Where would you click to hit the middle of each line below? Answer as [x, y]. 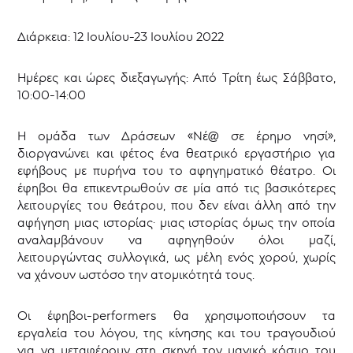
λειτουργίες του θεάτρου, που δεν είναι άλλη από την [176, 205]
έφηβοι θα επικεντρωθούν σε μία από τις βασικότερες [176, 188]
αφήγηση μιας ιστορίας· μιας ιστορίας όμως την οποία [176, 223]
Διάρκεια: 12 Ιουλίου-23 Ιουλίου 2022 [121, 37]
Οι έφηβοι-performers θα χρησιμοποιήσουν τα [176, 316]
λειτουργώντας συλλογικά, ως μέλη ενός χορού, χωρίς [176, 257]
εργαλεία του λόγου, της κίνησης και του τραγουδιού [176, 333]
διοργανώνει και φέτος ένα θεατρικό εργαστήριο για [176, 153]
